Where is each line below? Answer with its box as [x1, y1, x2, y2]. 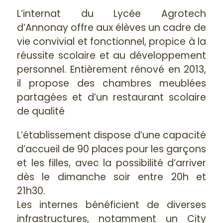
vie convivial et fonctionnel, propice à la [17, 34, 206, 48]
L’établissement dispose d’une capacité [17, 128, 206, 142]
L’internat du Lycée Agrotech [17, 6, 206, 20]
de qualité [17, 104, 65, 118]
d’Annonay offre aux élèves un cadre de [17, 20, 206, 34]
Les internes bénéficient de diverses [17, 198, 206, 212]
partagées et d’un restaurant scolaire [17, 90, 206, 104]
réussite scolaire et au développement [17, 48, 206, 62]
